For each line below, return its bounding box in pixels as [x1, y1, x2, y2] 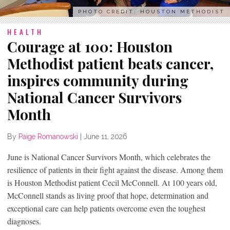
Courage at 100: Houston [7, 36, 172, 56]
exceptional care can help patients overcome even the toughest [7, 202, 205, 214]
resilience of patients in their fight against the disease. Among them [7, 164, 223, 175]
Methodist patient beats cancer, [7, 53, 214, 73]
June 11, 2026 [84, 132, 127, 141]
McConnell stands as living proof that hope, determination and [7, 189, 208, 201]
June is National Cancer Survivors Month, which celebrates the [7, 151, 210, 162]
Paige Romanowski [18, 132, 78, 141]
